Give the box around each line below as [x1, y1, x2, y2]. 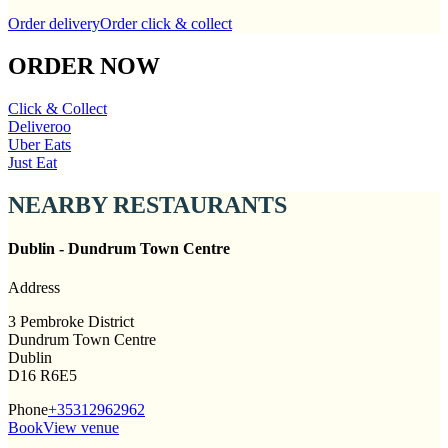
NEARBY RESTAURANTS [8, 191, 287, 218]
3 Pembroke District [8, 313, 134, 331]
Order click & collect [100, 14, 232, 32]
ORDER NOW [8, 52, 160, 79]
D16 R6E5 [8, 367, 77, 385]
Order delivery [8, 14, 100, 32]
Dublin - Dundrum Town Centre [8, 239, 230, 257]
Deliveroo [8, 117, 71, 135]
